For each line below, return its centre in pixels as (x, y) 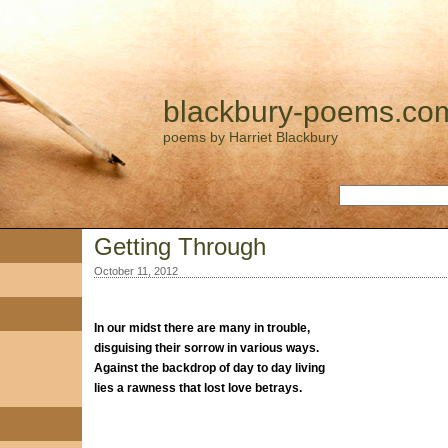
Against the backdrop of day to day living (209, 368)
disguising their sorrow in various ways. (206, 348)
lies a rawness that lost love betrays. (197, 388)
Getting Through (179, 246)
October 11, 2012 (135, 271)
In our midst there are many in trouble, (201, 328)
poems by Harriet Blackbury (250, 137)
